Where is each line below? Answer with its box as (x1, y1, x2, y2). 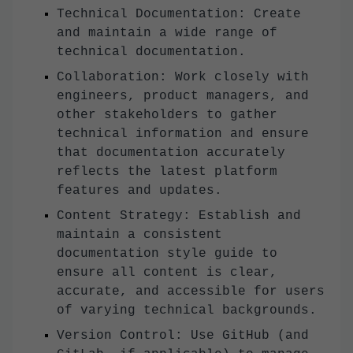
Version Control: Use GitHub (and (57, 329, 309, 344)
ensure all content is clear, (57, 266, 277, 281)
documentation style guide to (57, 247, 277, 262)
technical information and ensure (57, 127, 309, 142)
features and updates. (57, 184, 222, 199)
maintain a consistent (57, 228, 222, 243)
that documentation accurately (57, 146, 285, 161)
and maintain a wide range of (57, 26, 277, 41)
